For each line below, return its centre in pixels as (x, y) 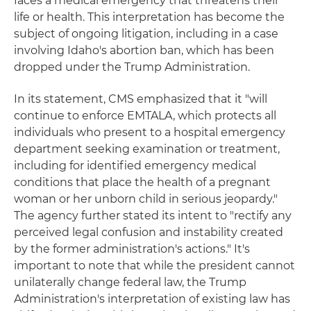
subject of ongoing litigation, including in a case (146, 33)
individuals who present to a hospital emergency (150, 132)
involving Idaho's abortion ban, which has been (144, 50)
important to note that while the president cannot (154, 265)
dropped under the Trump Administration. (132, 67)
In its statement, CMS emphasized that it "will (141, 99)
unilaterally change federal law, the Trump (130, 282)
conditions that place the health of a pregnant (142, 182)
